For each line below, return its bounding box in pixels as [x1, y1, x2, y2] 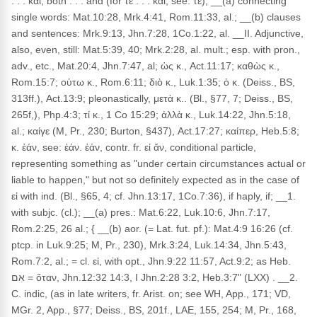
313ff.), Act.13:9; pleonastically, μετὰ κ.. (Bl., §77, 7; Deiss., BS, [11, 93, 293, 104]
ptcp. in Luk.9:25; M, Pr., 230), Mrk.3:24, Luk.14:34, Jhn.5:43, [11, 239, 287, 250]
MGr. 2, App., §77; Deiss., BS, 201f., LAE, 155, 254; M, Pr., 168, [11, 304, 296, 316]
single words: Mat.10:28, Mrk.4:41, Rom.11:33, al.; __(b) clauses [11, 11, 301, 23]
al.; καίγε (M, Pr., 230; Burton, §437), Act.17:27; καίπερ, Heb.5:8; [11, 125, 299, 137]
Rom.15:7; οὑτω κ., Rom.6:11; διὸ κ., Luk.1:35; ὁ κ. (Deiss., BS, [11, 76, 295, 88]
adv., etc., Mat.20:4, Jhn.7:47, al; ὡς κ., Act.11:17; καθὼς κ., [11, 60, 279, 71]
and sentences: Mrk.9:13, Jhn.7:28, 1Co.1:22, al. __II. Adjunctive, [11, 28, 304, 39]
